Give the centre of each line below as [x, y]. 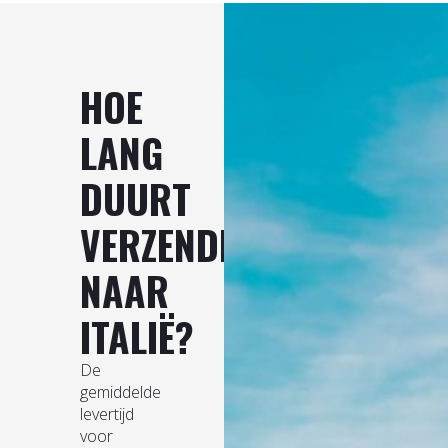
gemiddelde [120, 391]
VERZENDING [177, 243]
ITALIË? [137, 335]
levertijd [107, 413]
